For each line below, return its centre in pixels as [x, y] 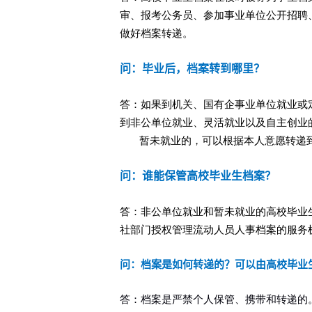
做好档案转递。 [156, 33]
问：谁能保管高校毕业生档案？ [198, 176]
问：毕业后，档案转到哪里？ [192, 69]
